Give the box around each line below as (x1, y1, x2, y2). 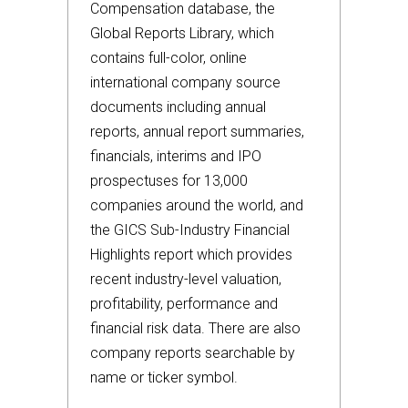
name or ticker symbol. (90, 369, 238, 386)
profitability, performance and (90, 295, 278, 312)
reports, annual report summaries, (90, 123, 304, 140)
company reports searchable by (90, 344, 295, 362)
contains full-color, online (90, 49, 247, 66)
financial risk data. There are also (90, 320, 301, 337)
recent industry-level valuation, (90, 270, 281, 288)
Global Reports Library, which (90, 25, 274, 42)
